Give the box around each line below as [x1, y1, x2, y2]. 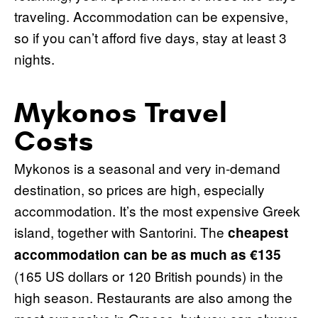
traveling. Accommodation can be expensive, [14, 6, 288, 26]
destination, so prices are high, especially [14, 179, 265, 199]
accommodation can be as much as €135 [14, 244, 281, 264]
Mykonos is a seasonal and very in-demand [14, 158, 280, 177]
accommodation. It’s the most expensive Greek [14, 200, 300, 220]
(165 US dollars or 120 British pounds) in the [14, 265, 283, 285]
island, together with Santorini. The [14, 221, 228, 241]
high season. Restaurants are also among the [14, 287, 292, 307]
